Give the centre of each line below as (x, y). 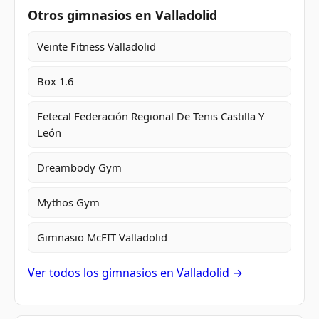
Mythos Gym (68, 202)
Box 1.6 (55, 81)
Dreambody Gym (79, 167)
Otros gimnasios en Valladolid (122, 15)
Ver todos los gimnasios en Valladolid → (135, 272)
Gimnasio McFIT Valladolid (102, 237)
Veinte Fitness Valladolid (96, 46)
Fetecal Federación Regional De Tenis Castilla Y (151, 116)
